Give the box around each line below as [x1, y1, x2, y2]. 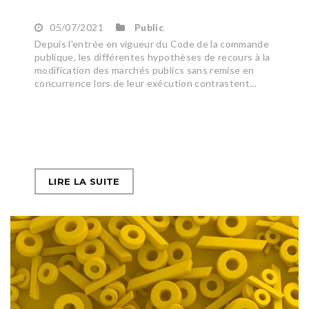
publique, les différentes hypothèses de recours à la [34, 51, 270, 63]
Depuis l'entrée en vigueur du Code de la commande [34, 38, 270, 50]
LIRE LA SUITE [48, 176, 120, 188]
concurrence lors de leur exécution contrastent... [34, 77, 257, 90]
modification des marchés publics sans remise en [34, 64, 255, 77]
